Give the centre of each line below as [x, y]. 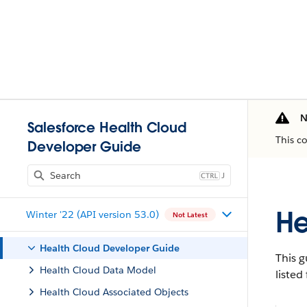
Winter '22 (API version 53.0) [92, 214]
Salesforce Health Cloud [107, 127]
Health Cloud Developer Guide [110, 248]
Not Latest [190, 214]
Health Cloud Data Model [98, 270]
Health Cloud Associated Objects [114, 292]
